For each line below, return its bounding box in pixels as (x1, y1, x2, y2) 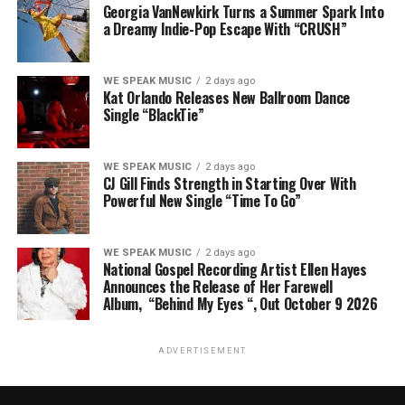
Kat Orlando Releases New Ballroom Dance (102, 87, 351, 108)
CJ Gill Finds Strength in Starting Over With (102, 173, 356, 194)
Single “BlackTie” (102, 104, 204, 126)
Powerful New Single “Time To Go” (102, 190, 301, 212)
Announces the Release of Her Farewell (102, 276, 333, 297)
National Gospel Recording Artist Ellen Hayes (102, 259, 367, 280)
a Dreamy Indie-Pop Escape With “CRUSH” (102, 18, 347, 40)
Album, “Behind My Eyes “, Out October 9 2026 (102, 293, 378, 315)
